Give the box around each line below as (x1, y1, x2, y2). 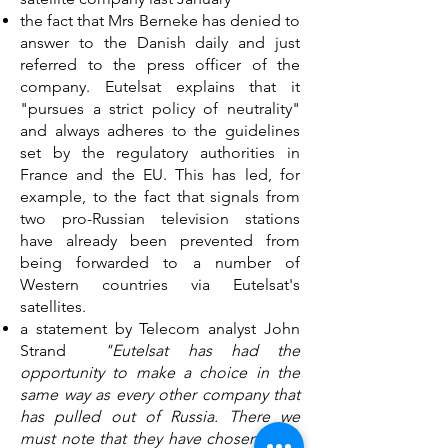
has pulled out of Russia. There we (20, 407, 300, 426)
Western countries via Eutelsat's (20, 275, 300, 294)
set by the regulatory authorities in (20, 143, 300, 162)
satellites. (20, 297, 86, 316)
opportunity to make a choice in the (20, 363, 300, 382)
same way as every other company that (20, 385, 300, 404)
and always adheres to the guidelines (20, 121, 300, 140)
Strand (20, 341, 105, 360)
